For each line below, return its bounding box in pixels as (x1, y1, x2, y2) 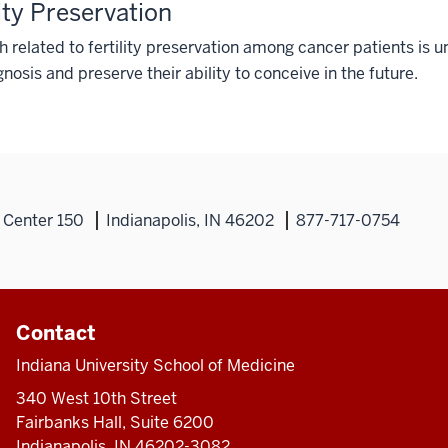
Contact (15, 320, 96, 347)
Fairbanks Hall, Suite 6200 (15, 412, 214, 434)
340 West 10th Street (15, 388, 177, 410)
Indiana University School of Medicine (15, 355, 295, 377)
